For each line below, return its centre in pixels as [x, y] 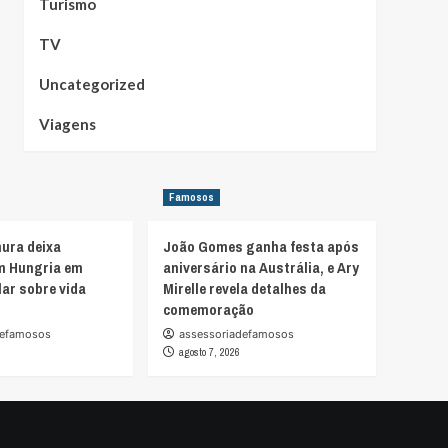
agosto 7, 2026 [209, 351]
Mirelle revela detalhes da [244, 288]
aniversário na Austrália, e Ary [261, 267]
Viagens [67, 123]
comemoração [208, 309]
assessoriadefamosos [236, 333]
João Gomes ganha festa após [261, 246]
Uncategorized [91, 83]
